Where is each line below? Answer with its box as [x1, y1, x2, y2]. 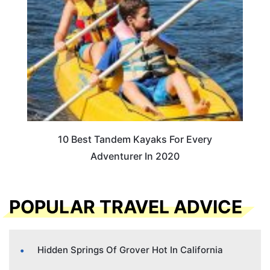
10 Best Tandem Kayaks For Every [58, 133, 212, 146]
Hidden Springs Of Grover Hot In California [37, 244, 223, 256]
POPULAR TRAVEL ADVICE [9, 196, 242, 218]
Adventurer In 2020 [90, 150, 180, 163]
